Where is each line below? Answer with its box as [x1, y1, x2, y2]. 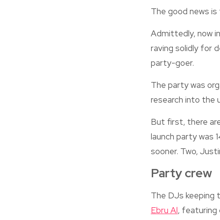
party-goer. [151, 57, 194, 68]
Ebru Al [151, 205, 178, 216]
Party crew [151, 165, 212, 181]
